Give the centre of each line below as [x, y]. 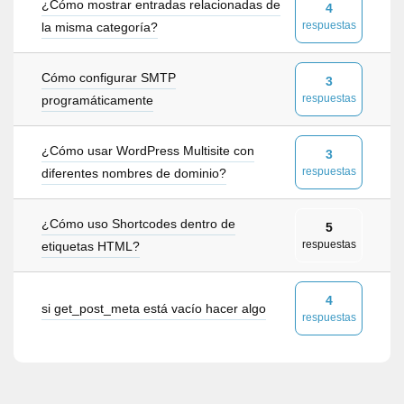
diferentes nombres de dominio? [134, 173]
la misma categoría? [100, 27]
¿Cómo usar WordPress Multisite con [148, 151]
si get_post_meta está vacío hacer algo [154, 308]
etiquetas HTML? [91, 246]
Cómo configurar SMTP [109, 78]
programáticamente [97, 100]
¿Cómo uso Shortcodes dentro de [138, 224]
